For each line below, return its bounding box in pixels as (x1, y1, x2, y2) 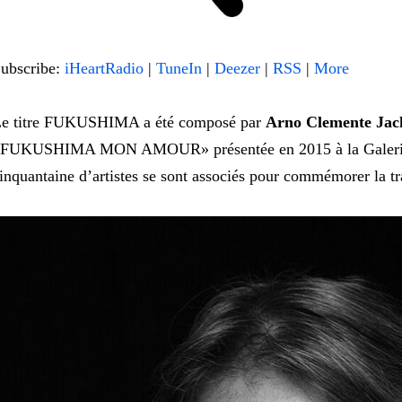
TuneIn (155, 59, 202, 78)
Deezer (214, 59, 260, 78)
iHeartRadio (64, 59, 144, 78)
